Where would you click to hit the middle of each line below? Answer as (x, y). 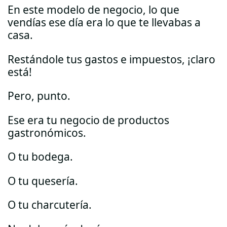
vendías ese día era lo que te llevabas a (104, 23)
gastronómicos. (47, 133)
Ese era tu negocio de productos (88, 120)
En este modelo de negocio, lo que (93, 10)
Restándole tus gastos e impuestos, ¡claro (111, 59)
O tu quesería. (43, 181)
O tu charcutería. (50, 205)
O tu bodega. (40, 157)
